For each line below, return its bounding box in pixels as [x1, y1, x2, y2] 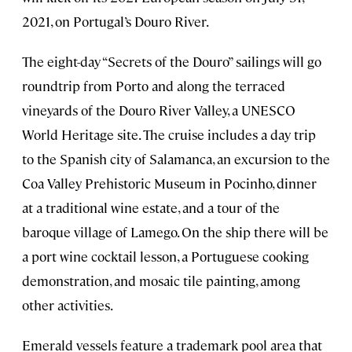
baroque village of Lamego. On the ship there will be [22, 222, 328, 240]
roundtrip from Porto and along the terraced [22, 76, 285, 94]
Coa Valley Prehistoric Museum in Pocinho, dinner [22, 174, 317, 192]
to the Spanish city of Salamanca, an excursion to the [22, 149, 330, 167]
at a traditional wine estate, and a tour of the [22, 198, 280, 216]
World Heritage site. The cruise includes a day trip [22, 125, 316, 143]
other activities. [22, 295, 113, 313]
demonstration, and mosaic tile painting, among [22, 271, 300, 289]
